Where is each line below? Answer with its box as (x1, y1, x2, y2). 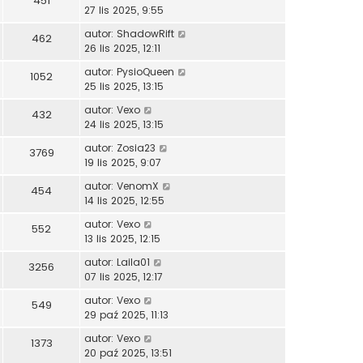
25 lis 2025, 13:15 (84, 79, 164, 93)
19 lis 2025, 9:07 (84, 155, 161, 169)
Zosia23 (117, 140, 156, 155)
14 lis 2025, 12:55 (84, 193, 164, 207)
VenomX (117, 178, 159, 193)
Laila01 (117, 254, 150, 269)
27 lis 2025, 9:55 (84, 2, 164, 17)
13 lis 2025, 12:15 (84, 231, 160, 246)
